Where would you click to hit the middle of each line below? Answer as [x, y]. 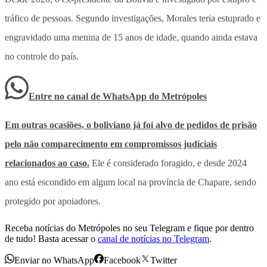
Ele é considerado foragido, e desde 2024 [168, 163]
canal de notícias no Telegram [153, 238]
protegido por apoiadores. [53, 201]
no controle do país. [42, 56]
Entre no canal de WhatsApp [89, 96]
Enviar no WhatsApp [54, 260]
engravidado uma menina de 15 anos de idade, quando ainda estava [131, 37]
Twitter [164, 260]
